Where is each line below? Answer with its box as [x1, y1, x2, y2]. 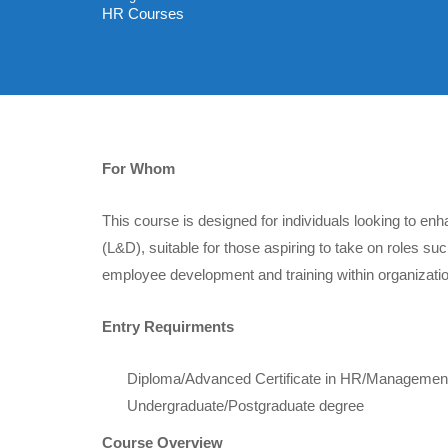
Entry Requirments [102, 317, 234, 335]
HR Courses [102, 4, 184, 22]
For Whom [102, 159, 175, 177]
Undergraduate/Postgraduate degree [127, 396, 364, 414]
